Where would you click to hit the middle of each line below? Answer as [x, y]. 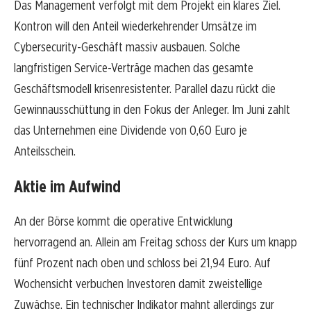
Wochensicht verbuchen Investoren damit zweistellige [138, 284]
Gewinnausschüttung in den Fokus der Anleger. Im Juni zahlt [152, 110]
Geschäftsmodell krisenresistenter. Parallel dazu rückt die [145, 89]
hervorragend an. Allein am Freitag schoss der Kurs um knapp [155, 242]
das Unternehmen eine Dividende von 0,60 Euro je [131, 131]
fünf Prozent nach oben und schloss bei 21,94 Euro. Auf [142, 263]
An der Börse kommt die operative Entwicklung [123, 221]
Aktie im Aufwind [67, 187]
